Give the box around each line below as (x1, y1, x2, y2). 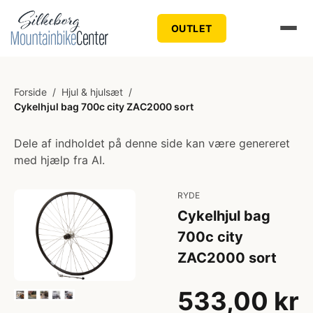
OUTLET (170, 22, 212, 34)
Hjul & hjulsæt (61, 86, 123, 98)
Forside (14, 86, 47, 98)
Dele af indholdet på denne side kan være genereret (14, 136, 290, 150)
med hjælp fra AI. (14, 153, 105, 167)
